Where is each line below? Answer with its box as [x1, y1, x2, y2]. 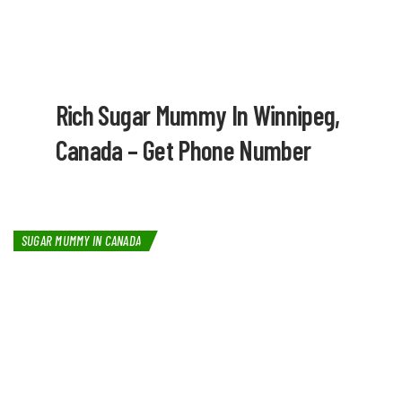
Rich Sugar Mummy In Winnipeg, [55, 99, 340, 132]
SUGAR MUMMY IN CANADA [22, 232, 142, 249]
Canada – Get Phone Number [55, 134, 311, 167]
